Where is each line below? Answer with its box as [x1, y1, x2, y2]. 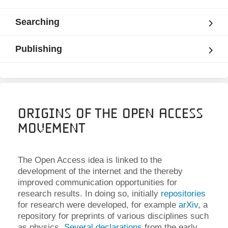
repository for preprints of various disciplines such [18, 211, 209, 221]
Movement [18, 120, 85, 136]
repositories [161, 189, 206, 198]
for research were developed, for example [18, 200, 179, 210]
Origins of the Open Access [18, 105, 203, 122]
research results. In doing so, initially [18, 189, 161, 198]
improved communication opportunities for [18, 178, 177, 187]
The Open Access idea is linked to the [18, 155, 162, 165]
